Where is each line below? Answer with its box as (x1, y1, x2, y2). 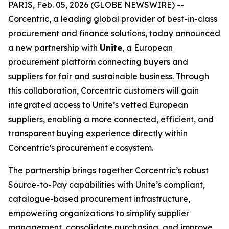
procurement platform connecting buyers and (8, 57, 188, 67)
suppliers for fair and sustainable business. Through (8, 71, 209, 81)
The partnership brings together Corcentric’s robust (8, 165, 209, 175)
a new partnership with (8, 42, 100, 53)
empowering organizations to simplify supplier (8, 208, 189, 218)
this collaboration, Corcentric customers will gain (8, 85, 199, 96)
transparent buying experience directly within (8, 128, 188, 139)
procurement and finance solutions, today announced (8, 28, 220, 38)
